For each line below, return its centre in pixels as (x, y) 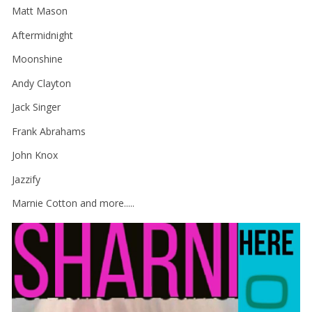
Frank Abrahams (49, 131)
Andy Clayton (41, 83)
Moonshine (37, 59)
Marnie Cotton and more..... (73, 203)
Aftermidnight (42, 35)
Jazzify (26, 179)
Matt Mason (40, 11)
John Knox (35, 155)
